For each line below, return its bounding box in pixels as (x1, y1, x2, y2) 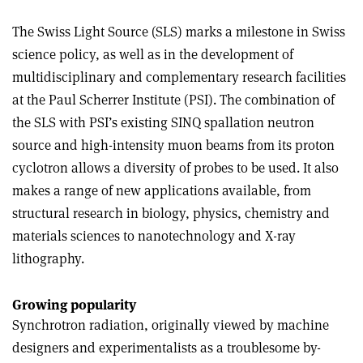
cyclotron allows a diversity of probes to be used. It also (12, 159, 339, 177)
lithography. (12, 250, 84, 267)
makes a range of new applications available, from (12, 181, 311, 199)
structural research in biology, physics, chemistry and (12, 204, 330, 222)
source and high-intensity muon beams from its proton (12, 136, 335, 154)
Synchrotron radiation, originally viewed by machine (12, 316, 329, 334)
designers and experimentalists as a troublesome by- (12, 339, 321, 357)
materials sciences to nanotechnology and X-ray (12, 227, 296, 245)
